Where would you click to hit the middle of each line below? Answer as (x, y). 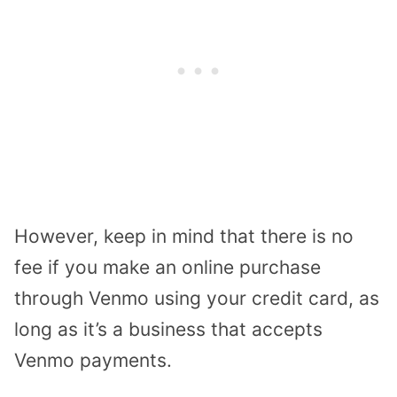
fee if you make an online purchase (167, 268)
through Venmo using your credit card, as (197, 299)
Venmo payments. (93, 361)
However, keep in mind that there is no (184, 237)
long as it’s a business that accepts (168, 330)
